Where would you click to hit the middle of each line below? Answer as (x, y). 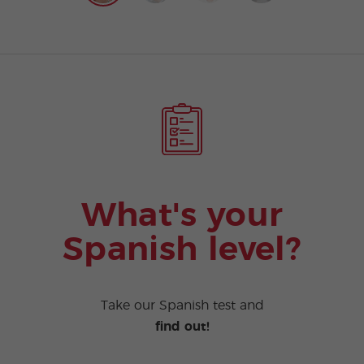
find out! (182, 327)
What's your (182, 216)
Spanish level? (182, 250)
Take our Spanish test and (182, 306)
